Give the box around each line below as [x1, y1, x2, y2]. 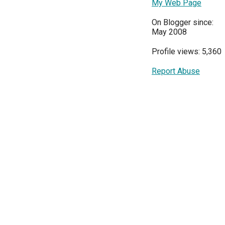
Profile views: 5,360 [152, 47, 221, 56]
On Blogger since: [152, 18, 213, 27]
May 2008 [152, 27, 187, 37]
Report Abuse [152, 66, 200, 76]
